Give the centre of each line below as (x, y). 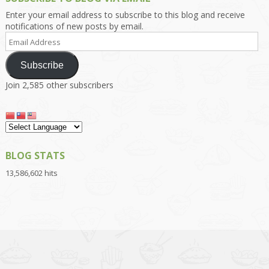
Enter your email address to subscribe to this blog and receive (125, 15)
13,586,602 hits (31, 173)
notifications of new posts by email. (74, 26)
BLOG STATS (35, 155)
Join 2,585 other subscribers (59, 85)
